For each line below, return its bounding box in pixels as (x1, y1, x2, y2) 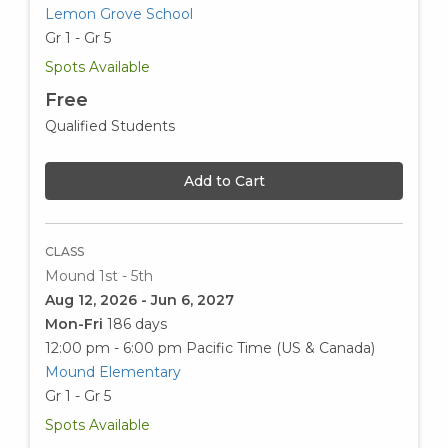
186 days (107, 315, 167, 334)
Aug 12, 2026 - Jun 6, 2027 (45, 291, 234, 310)
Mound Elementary (45, 363, 181, 382)
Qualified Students (45, 117, 175, 136)
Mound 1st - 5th (45, 267, 153, 286)
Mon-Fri (45, 315, 107, 334)
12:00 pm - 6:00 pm (45, 339, 182, 358)
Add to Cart (183, 172, 265, 191)
